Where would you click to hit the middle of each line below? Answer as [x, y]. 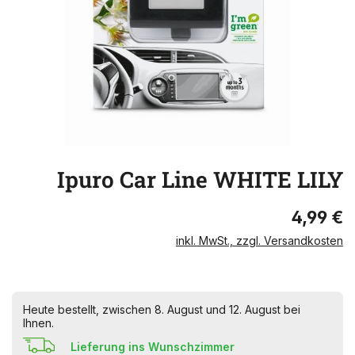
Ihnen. [38, 323]
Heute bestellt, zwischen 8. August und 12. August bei [162, 309]
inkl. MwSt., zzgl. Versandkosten [259, 240]
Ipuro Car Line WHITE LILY [200, 179]
